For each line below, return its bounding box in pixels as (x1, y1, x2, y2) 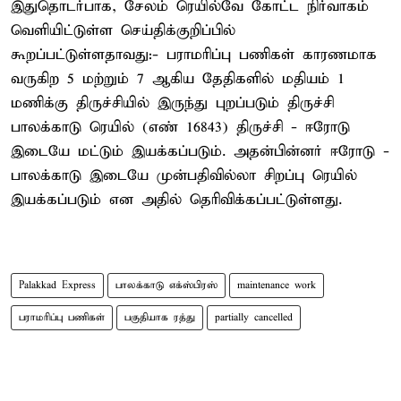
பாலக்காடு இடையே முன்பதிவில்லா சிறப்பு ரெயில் (11, 166, 357, 185)
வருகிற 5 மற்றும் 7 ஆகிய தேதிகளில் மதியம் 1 (11, 69, 345, 89)
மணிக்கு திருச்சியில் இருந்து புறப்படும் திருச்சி (11, 93, 334, 113)
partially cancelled (215, 311, 293, 324)
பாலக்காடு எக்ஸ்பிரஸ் (115, 278, 218, 292)
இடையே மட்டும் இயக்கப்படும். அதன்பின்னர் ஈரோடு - (11, 141, 389, 161)
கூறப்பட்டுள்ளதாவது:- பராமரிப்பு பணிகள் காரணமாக (11, 45, 377, 64)
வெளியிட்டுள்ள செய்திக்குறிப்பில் (11, 21, 235, 40)
